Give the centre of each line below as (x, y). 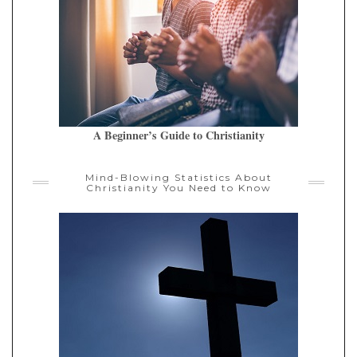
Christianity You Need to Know (178, 187)
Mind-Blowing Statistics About (178, 177)
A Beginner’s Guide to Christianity (178, 135)
